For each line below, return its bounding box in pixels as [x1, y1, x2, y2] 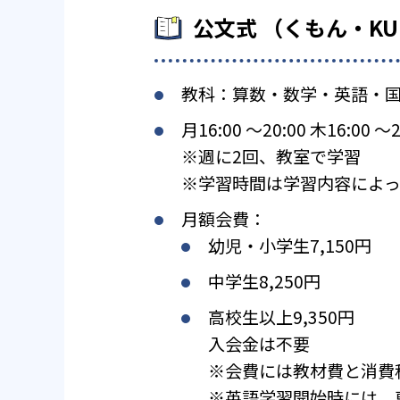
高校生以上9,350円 [208, 304, 354, 329]
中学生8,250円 [208, 269, 321, 294]
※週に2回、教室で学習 [181, 144, 361, 169]
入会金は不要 [208, 331, 310, 356]
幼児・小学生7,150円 [208, 233, 371, 258]
